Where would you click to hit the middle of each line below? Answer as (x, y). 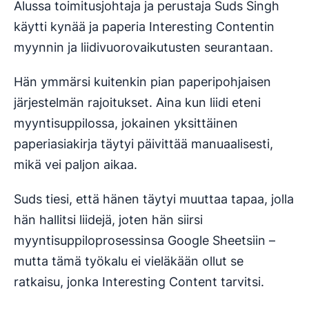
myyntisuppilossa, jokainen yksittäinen (126, 123)
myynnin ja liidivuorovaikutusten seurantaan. (143, 48)
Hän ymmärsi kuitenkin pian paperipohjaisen (142, 82)
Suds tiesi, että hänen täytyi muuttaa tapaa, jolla (154, 199)
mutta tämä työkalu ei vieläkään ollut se (129, 261)
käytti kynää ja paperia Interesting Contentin (144, 27)
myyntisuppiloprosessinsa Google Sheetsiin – (144, 241)
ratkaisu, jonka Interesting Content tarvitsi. (139, 282)
